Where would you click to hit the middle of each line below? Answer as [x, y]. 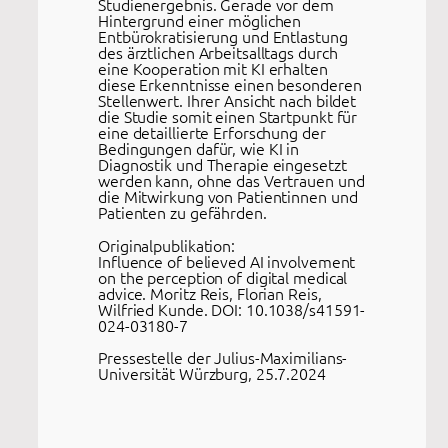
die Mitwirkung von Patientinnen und [228, 196]
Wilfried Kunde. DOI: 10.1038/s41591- [232, 308]
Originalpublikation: [166, 244]
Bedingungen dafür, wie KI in [199, 148]
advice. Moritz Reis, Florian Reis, [210, 292]
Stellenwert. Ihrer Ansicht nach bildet [227, 100]
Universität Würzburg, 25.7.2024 [212, 372]
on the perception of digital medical [223, 276]
